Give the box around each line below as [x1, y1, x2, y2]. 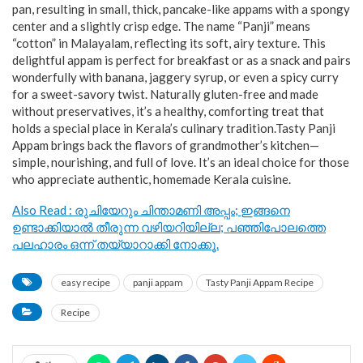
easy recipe [61, 276, 110, 289]
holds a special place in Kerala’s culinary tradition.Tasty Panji [12, 121, 335, 136]
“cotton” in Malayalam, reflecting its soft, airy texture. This [12, 36, 326, 51]
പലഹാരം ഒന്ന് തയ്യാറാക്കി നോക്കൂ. [12, 237, 219, 252]
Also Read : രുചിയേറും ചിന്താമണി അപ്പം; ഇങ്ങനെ [12, 203, 290, 218]
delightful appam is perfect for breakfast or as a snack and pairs [12, 53, 351, 68]
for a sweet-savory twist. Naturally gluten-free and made [12, 87, 318, 102]
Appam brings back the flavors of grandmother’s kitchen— [12, 138, 319, 153]
